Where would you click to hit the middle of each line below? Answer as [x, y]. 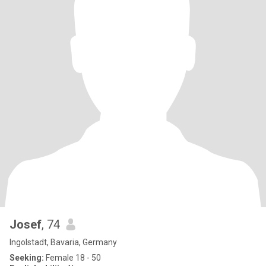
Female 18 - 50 [72, 258]
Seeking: [27, 258]
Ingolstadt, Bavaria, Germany [63, 242]
